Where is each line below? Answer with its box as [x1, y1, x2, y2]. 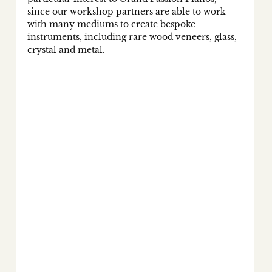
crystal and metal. [27, 44, 107, 56]
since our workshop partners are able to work [27, 6, 228, 18]
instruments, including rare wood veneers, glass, [27, 32, 239, 43]
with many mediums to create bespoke [27, 19, 198, 30]
